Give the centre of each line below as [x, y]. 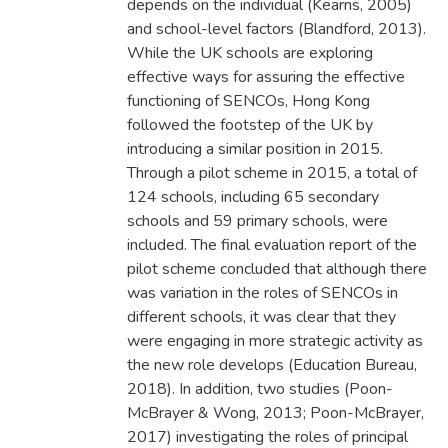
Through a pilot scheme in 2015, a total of [271, 173]
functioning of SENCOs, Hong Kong [248, 101]
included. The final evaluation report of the [271, 245]
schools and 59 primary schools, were [257, 221]
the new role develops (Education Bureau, [271, 365]
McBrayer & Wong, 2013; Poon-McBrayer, [275, 413]
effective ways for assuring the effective [265, 77]
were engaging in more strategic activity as [274, 341]
